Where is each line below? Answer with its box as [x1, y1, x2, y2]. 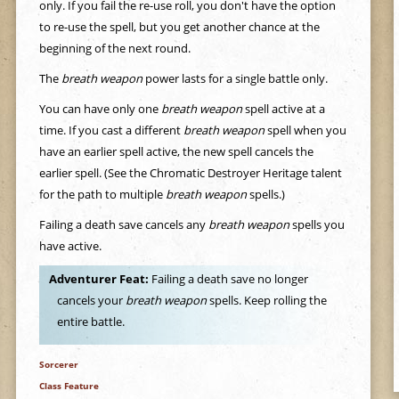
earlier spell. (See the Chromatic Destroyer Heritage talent [38, 165, 342, 181]
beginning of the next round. [38, 40, 191, 56]
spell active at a [241, 101, 325, 117]
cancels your [57, 292, 126, 309]
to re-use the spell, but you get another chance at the [38, 19, 320, 35]
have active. [38, 238, 102, 254]
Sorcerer [38, 357, 78, 370]
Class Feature [38, 379, 99, 392]
